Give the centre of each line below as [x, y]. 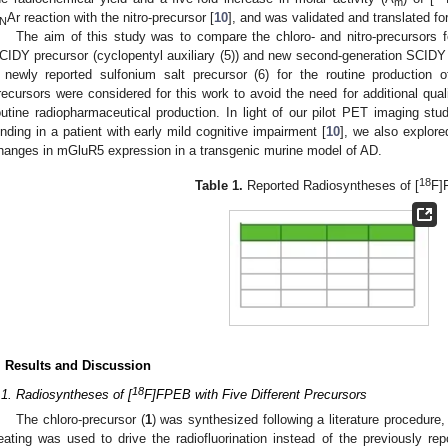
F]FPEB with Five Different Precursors [255, 394]
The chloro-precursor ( [80, 420]
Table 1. [219, 185]
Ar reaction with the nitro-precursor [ [110, 17]
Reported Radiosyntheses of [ [331, 185]
